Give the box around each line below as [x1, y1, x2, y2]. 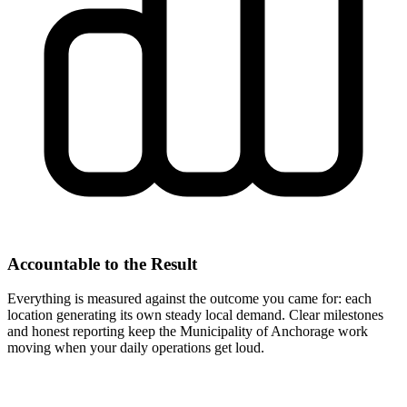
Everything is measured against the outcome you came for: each [7, 291, 372, 307]
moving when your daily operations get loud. [7, 340, 264, 356]
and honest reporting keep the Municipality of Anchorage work [7, 323, 368, 340]
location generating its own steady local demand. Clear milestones [7, 307, 383, 323]
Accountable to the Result [7, 253, 197, 273]
